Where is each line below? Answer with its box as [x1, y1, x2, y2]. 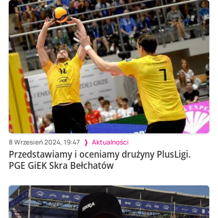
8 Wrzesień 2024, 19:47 [8, 138, 80, 147]
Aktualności [91, 138, 128, 147]
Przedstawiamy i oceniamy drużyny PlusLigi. [8, 147, 191, 161]
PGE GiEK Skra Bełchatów [8, 159, 114, 172]
